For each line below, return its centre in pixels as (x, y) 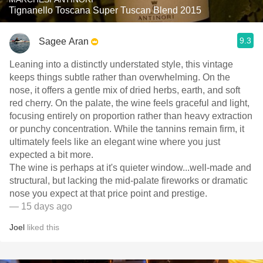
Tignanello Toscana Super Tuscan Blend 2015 (105, 10)
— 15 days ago (41, 206)
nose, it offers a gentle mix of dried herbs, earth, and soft (125, 90)
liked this (42, 227)
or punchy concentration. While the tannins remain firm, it (127, 129)
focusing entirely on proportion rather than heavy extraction (131, 116)
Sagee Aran (64, 41)
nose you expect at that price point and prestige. (108, 193)
